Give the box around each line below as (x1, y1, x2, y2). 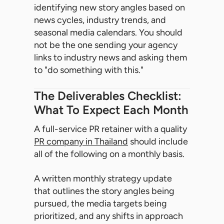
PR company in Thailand (34, 136, 128, 147)
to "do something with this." (34, 64, 143, 76)
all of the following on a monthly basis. (34, 148, 184, 160)
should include (128, 136, 188, 147)
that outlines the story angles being (34, 185, 174, 197)
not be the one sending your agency (34, 39, 177, 51)
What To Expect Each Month (34, 102, 188, 117)
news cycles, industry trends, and (34, 14, 166, 26)
